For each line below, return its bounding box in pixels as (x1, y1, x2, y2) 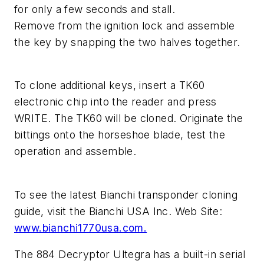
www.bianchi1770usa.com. (14, 221, 147, 234)
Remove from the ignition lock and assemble (14, 19, 235, 32)
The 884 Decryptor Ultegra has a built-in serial (14, 248, 246, 261)
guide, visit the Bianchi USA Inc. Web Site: (14, 204, 223, 217)
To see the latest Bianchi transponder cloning (14, 188, 237, 201)
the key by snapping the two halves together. (14, 35, 240, 48)
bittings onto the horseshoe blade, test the (14, 128, 226, 141)
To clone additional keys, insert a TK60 (14, 79, 205, 92)
